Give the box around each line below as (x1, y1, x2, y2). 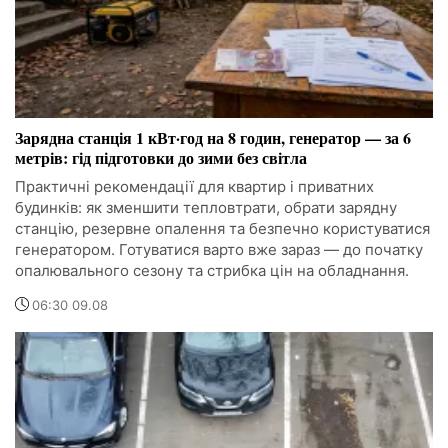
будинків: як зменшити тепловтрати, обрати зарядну (15, 198, 397, 218)
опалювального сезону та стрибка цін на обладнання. (15, 261, 409, 281)
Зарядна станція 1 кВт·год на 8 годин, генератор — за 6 (15, 126, 411, 150)
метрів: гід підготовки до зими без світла (15, 146, 307, 170)
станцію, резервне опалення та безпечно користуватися (15, 219, 430, 239)
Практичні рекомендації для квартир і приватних (15, 177, 374, 197)
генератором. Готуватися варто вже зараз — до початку (15, 240, 423, 260)
